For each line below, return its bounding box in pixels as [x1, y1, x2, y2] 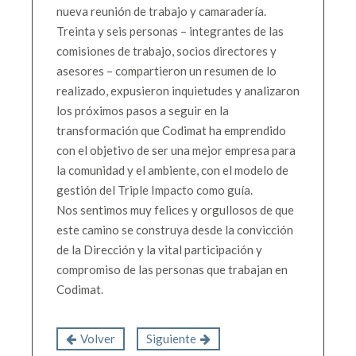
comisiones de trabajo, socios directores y [56, 44, 277, 59]
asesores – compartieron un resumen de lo [56, 64, 277, 79]
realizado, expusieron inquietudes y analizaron [56, 83, 300, 99]
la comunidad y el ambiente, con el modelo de [56, 163, 288, 178]
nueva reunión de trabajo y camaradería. [56, 4, 266, 19]
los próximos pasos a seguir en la [56, 103, 229, 118]
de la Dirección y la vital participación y [56, 242, 262, 257]
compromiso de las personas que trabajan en [56, 262, 288, 277]
